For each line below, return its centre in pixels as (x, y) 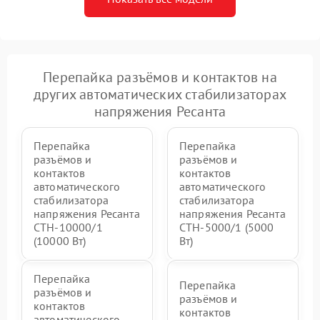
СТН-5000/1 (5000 (227, 227)
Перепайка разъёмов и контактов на (160, 77)
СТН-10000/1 (68, 227)
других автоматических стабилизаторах (160, 94)
